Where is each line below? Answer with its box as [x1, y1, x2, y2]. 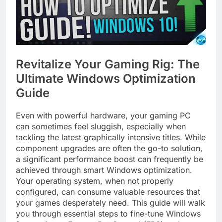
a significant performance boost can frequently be [16, 154, 203, 165]
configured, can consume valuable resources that [16, 187, 200, 197]
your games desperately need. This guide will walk [16, 198, 205, 208]
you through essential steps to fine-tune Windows [16, 209, 201, 219]
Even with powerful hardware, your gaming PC [16, 111, 191, 121]
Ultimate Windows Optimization [16, 71, 196, 86]
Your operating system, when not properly [16, 176, 173, 186]
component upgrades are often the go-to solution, [16, 143, 203, 154]
